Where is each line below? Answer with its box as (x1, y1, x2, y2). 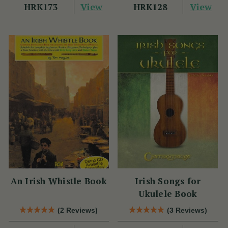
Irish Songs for (134, 175, 201, 187)
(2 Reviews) (58, 206, 98, 214)
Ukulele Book (138, 187, 197, 199)
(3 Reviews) (166, 206, 207, 214)
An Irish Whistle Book (10, 175, 107, 187)
